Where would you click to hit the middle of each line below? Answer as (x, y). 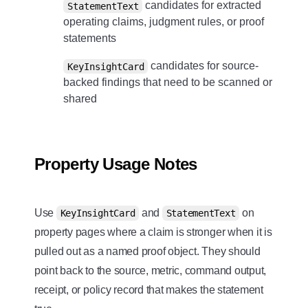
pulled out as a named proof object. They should (147, 252)
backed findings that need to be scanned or (167, 82)
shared (80, 99)
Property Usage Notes (115, 164)
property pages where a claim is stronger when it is (153, 232)
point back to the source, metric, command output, (150, 271)
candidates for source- (203, 66)
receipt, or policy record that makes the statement (148, 290)
